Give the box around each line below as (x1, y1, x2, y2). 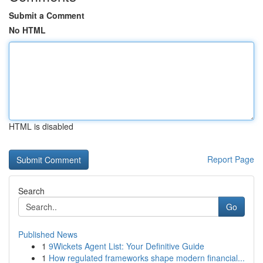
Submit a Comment (9, 9, 85, 21)
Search (18, 185, 45, 197)
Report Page (207, 153, 254, 165)
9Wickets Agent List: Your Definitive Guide (49, 240, 204, 252)
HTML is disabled (9, 120, 73, 132)
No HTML (9, 24, 46, 36)
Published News (18, 228, 77, 240)
